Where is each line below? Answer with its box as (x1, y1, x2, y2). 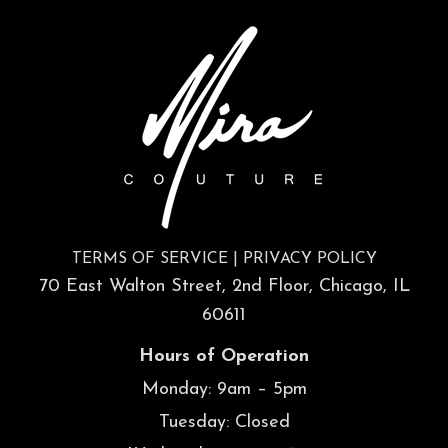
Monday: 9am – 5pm (141, 380, 307, 399)
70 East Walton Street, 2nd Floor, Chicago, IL (38, 277, 410, 296)
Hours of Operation (139, 347, 309, 366)
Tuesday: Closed (158, 413, 290, 432)
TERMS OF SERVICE (71, 251, 228, 267)
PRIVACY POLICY (242, 251, 377, 267)
